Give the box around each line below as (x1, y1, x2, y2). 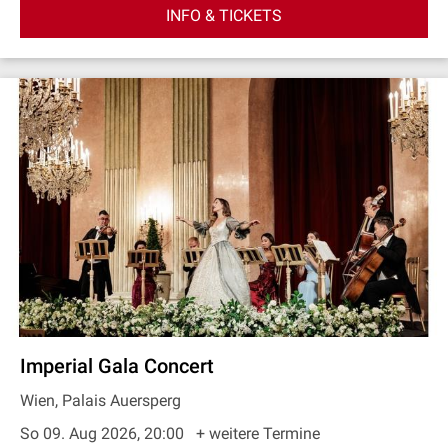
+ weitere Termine (196, 424, 320, 443)
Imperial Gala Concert (20, 354, 214, 378)
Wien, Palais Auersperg (20, 391, 181, 410)
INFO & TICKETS (166, 5, 282, 25)
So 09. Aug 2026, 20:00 (20, 424, 188, 443)
